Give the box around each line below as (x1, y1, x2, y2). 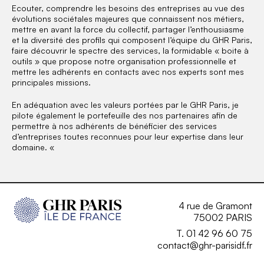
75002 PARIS (193, 211, 252, 223)
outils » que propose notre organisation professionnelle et (12, 56, 236, 66)
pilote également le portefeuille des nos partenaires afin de (12, 110, 237, 120)
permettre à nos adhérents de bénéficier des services (12, 121, 217, 131)
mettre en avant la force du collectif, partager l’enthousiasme (12, 24, 244, 34)
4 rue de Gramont (179, 199, 252, 212)
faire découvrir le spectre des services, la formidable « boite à (12, 45, 249, 55)
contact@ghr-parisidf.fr (157, 239, 252, 252)
